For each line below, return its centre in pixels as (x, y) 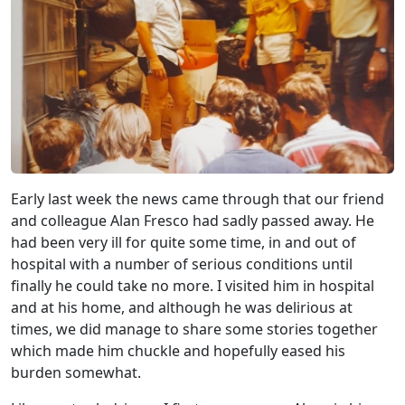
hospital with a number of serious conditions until (182, 264)
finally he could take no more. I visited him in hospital (193, 285)
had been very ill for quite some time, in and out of (184, 242)
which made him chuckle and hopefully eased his (178, 350)
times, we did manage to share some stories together (194, 329)
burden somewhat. (78, 372)
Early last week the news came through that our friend (198, 198)
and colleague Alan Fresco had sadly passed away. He (193, 220)
